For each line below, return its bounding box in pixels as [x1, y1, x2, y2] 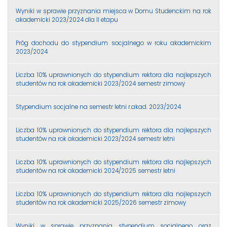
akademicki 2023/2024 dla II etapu [16, 15, 118, 24]
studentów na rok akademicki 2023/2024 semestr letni [16, 134, 175, 143]
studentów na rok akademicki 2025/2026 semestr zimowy [16, 198, 186, 207]
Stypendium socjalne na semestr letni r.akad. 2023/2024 [16, 102, 181, 111]
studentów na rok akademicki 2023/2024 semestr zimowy [16, 79, 185, 88]
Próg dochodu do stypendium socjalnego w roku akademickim [16, 39, 211, 47]
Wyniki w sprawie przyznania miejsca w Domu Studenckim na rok [16, 7, 211, 15]
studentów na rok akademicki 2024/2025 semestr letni [16, 166, 175, 175]
